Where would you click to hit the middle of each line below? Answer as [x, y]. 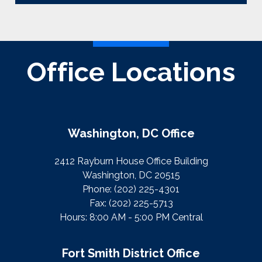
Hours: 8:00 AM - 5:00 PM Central [131, 218]
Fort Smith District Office [131, 254]
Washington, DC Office [131, 134]
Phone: [98, 189]
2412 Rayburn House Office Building [131, 161]
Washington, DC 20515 [131, 175]
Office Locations [131, 72]
